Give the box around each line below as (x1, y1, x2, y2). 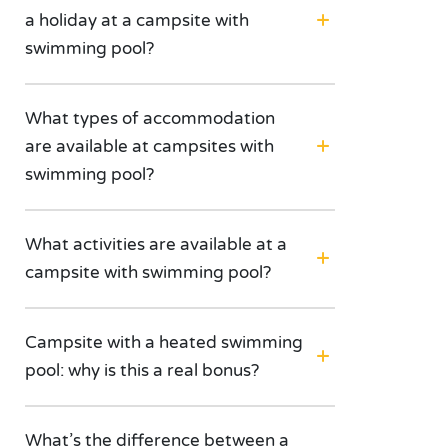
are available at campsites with (25, 136, 274, 157)
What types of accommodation (25, 108, 275, 129)
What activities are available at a (25, 234, 287, 255)
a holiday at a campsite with (25, 10, 249, 31)
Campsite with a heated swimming (25, 332, 303, 353)
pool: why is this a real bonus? (25, 360, 259, 381)
